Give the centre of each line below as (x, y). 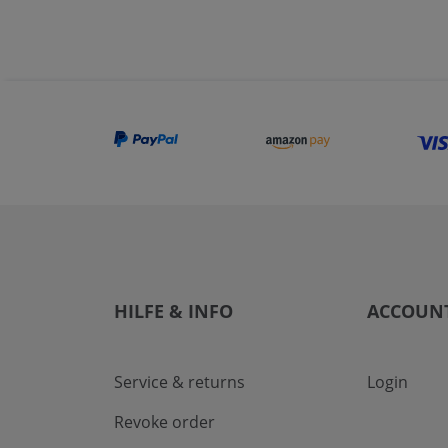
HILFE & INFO (173, 311)
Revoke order (164, 422)
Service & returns (179, 382)
